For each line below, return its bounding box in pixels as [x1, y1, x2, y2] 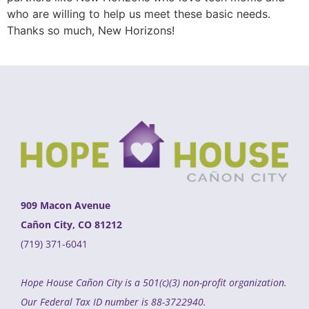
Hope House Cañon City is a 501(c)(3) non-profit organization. [21, 276, 287, 290]
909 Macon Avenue [21, 199, 110, 212]
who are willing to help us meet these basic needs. [7, 6, 270, 21]
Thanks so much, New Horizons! [7, 23, 175, 37]
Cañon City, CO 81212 [21, 218, 122, 232]
